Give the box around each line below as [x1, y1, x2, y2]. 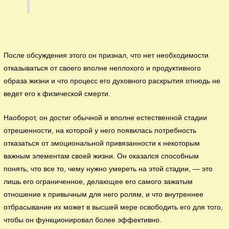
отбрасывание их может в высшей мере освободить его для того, [4, 203, 223, 211]
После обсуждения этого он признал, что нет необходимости [4, 51, 209, 59]
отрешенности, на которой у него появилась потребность [4, 126, 197, 134]
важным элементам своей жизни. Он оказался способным [4, 152, 199, 160]
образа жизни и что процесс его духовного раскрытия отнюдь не [4, 77, 221, 85]
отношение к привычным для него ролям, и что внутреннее [4, 190, 204, 198]
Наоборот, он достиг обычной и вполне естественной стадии [4, 113, 208, 122]
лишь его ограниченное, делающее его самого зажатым [4, 177, 193, 186]
